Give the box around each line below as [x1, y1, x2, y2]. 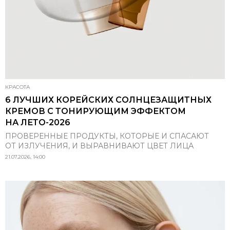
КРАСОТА [5, 84, 30, 90]
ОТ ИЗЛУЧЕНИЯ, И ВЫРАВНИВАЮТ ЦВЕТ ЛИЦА [5, 141, 194, 150]
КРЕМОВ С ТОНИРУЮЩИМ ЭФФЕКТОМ [5, 106, 186, 116]
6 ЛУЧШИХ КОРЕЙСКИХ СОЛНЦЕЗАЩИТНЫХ [5, 95, 212, 105]
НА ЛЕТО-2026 [5, 118, 70, 127]
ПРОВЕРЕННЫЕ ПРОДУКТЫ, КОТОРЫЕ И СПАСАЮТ [5, 131, 209, 141]
